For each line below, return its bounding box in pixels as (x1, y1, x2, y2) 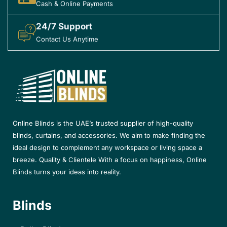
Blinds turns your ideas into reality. (13, 167, 121, 176)
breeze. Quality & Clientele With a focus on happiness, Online (13, 155, 207, 164)
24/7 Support (36, 21, 92, 31)
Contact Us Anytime (36, 34, 98, 43)
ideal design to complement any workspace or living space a (13, 143, 202, 152)
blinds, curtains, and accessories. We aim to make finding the (13, 131, 205, 139)
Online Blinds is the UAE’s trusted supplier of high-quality (13, 119, 193, 127)
